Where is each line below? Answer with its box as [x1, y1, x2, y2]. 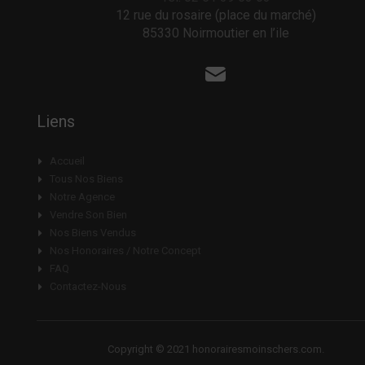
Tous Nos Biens [49, 173, 123, 185]
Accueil [49, 155, 85, 167]
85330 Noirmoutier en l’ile [142, 24, 289, 41]
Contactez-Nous [49, 280, 126, 292]
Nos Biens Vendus [49, 226, 136, 239]
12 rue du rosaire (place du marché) [115, 7, 316, 23]
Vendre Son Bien [49, 209, 127, 221]
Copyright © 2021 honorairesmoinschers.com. [107, 343, 324, 355]
